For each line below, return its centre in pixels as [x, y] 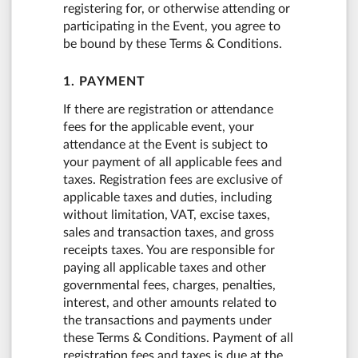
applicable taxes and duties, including [167, 197]
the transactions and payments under [167, 320]
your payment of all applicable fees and [173, 162]
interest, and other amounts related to [170, 302]
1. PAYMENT [104, 81]
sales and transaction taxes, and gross [169, 232]
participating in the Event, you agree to [172, 26]
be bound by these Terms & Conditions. [173, 44]
